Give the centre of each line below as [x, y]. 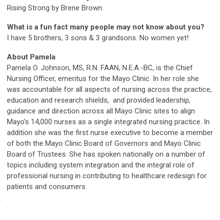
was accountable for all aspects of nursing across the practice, [109, 89]
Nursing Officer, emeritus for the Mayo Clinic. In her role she [103, 78]
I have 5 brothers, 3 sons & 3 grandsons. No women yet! [99, 38]
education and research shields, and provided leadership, [99, 100]
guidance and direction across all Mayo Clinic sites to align [101, 111]
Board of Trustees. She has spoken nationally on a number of [106, 154]
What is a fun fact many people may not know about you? [106, 27]
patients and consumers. [48, 186]
